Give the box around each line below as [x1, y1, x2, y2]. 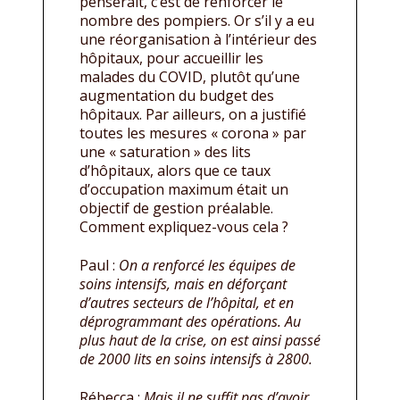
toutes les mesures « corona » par [79, 123, 306, 144]
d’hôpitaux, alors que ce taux [79, 161, 271, 181]
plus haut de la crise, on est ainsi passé [79, 330, 321, 351]
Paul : [79, 255, 119, 276]
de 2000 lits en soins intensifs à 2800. [79, 349, 312, 370]
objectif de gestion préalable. [79, 198, 273, 219]
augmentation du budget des [79, 86, 274, 106]
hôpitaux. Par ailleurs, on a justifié [79, 104, 306, 125]
